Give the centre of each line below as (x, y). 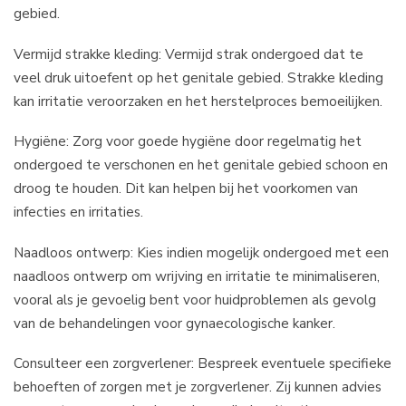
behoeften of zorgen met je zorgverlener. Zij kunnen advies (198, 387)
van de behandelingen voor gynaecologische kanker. (174, 323)
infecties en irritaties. (78, 212)
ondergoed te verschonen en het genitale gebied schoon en (201, 165)
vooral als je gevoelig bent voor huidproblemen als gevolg (195, 299)
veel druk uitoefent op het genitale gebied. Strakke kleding (198, 77)
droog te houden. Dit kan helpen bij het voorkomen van (186, 188)
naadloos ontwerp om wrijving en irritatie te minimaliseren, (197, 275)
